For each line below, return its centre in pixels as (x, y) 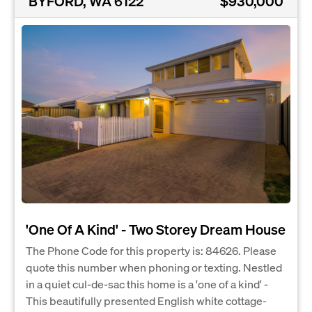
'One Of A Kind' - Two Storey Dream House (156, 229)
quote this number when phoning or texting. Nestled (154, 267)
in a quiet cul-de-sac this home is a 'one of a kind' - (147, 284)
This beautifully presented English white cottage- (146, 301)
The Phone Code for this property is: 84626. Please (151, 251)
